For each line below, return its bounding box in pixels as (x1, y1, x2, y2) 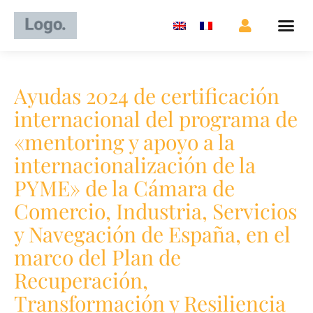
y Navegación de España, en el (14, 220, 291, 249)
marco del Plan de (14, 243, 181, 272)
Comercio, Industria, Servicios (14, 197, 297, 226)
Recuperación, (14, 266, 148, 295)
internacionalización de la (14, 151, 256, 180)
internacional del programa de (14, 105, 298, 133)
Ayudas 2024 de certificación (14, 82, 279, 110)
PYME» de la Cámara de (14, 174, 235, 203)
